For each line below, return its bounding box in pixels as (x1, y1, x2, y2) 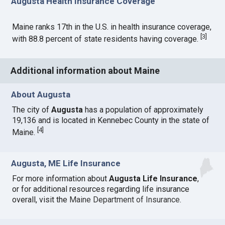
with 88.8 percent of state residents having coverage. (12, 34, 201, 44)
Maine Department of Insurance (69, 194, 180, 204)
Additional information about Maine (11, 65, 160, 76)
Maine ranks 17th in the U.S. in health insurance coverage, (12, 22, 212, 32)
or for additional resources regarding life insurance (12, 184, 190, 194)
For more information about (12, 173, 109, 183)
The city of (12, 105, 52, 115)
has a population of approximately (83, 105, 204, 115)
